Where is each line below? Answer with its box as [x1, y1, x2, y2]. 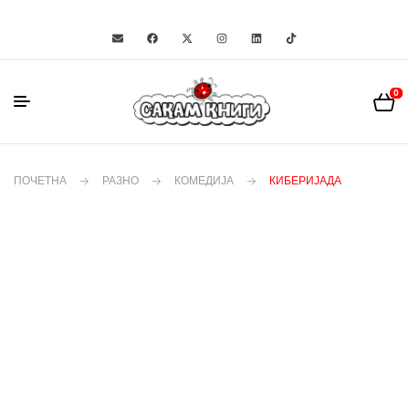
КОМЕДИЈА [174, 174, 234, 187]
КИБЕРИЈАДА [269, 174, 341, 187]
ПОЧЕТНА [14, 174, 67, 187]
